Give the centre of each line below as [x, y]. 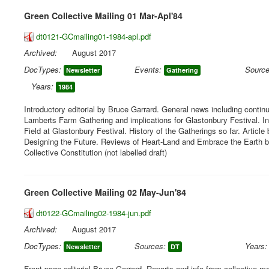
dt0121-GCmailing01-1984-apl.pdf [94, 36]
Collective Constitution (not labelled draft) [95, 152]
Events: [148, 69]
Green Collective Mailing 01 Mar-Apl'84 [103, 16]
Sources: [150, 246]
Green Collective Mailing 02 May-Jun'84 [105, 192]
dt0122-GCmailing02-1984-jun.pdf [94, 213]
